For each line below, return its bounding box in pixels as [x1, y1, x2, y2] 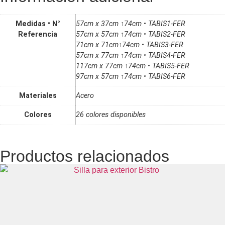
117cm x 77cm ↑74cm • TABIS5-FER [76, 61, 189, 70]
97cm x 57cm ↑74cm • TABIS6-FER [76, 72, 185, 81]
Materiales [19, 91, 57, 100]
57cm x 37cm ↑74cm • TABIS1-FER [76, 19, 185, 28]
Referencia [18, 30, 57, 39]
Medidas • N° [15, 19, 60, 28]
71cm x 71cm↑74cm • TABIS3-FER [76, 40, 183, 49]
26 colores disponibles [76, 110, 146, 119]
